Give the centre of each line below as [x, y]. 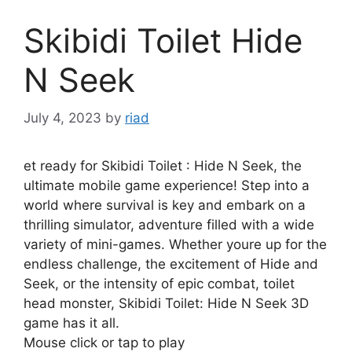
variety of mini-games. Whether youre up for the [175, 245]
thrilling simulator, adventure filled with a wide [169, 225]
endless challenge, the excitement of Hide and [171, 264]
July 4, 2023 [62, 118]
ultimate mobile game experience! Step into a [167, 186]
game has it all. [71, 323]
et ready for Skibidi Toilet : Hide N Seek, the [163, 166]
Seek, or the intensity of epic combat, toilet [159, 284]
